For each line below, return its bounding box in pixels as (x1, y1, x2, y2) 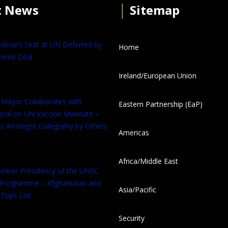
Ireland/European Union (119, 71, 196, 81)
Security (119, 213, 145, 223)
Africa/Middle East (119, 156, 178, 166)
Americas (119, 128, 149, 138)
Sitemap (127, 2, 180, 19)
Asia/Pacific (119, 185, 156, 195)
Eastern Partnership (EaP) (119, 99, 203, 109)
